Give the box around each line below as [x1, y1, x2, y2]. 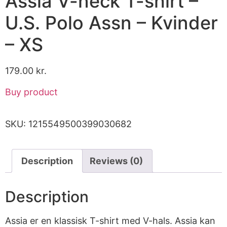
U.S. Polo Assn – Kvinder [5, 12, 218, 34]
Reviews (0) [90, 155, 143, 166]
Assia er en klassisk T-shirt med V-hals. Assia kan [5, 215, 215, 226]
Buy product [5, 86, 58, 97]
